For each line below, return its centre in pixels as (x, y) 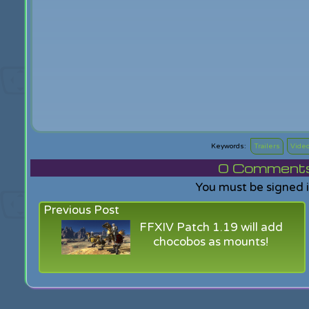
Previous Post (82, 210)
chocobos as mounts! (211, 242)
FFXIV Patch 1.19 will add (211, 227)
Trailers (267, 146)
